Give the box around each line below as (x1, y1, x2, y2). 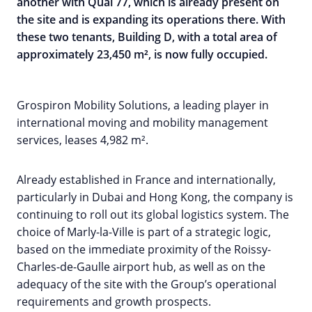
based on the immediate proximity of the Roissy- (17, 242, 271, 258)
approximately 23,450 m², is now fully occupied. (17, 47, 267, 63)
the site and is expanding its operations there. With (17, 12, 286, 28)
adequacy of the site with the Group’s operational (17, 276, 276, 292)
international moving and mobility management (17, 115, 268, 131)
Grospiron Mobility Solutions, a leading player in (17, 97, 269, 114)
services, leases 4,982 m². (17, 132, 148, 148)
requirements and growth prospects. (17, 294, 211, 310)
